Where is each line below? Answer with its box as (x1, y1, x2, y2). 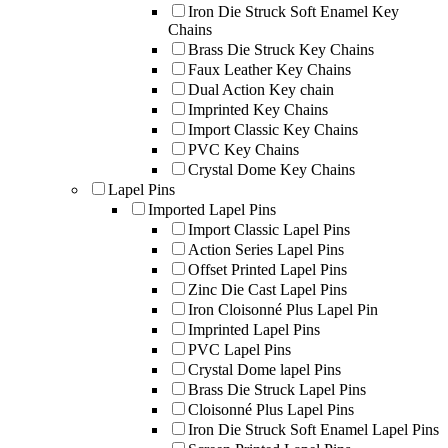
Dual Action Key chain (188, 80, 334, 98)
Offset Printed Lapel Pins (188, 260, 347, 278)
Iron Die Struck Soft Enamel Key (188, 2, 399, 20)
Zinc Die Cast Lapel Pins (188, 280, 347, 298)
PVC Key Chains (188, 140, 299, 158)
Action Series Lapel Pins (188, 240, 344, 258)
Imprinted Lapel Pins (188, 320, 320, 338)
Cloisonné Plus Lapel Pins (188, 400, 354, 418)
